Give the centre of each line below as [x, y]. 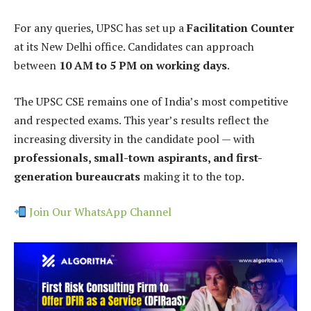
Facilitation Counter [241, 28]
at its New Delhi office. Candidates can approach [134, 47]
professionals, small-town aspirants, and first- [138, 157]
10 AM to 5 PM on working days [143, 65]
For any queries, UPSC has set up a [100, 28]
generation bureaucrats [77, 176]
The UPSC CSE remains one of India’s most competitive [151, 101]
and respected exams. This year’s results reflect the [141, 120]
